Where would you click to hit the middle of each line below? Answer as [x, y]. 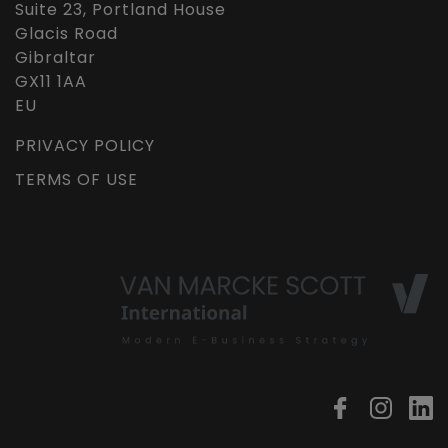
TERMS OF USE [76, 179]
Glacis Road [66, 33]
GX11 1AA [51, 81]
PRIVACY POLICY [85, 145]
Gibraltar [55, 57]
